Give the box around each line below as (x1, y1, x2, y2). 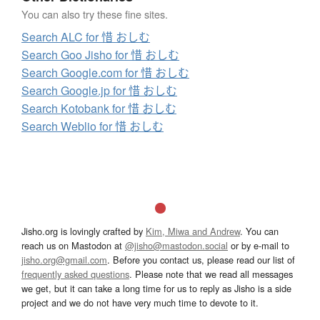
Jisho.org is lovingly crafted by (21, 224, 146, 239)
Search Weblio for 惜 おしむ (21, 118, 164, 135)
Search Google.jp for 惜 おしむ (21, 82, 177, 99)
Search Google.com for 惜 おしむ (21, 64, 189, 81)
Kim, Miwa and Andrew (146, 224, 240, 239)
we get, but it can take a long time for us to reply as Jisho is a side (21, 281, 291, 296)
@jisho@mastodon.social (125, 239, 228, 253)
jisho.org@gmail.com (21, 253, 107, 267)
